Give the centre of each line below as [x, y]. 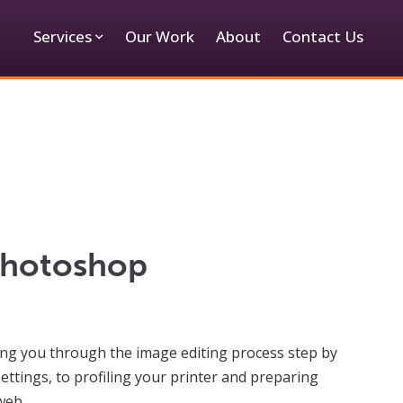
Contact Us [323, 36]
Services [63, 36]
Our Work [160, 36]
